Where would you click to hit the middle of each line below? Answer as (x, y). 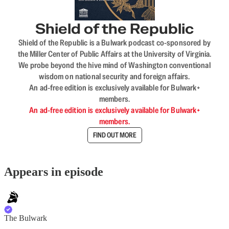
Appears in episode (54, 172)
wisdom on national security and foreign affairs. (114, 76)
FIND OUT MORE (114, 135)
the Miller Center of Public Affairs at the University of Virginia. (114, 54)
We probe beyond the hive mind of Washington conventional (114, 65)
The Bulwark (26, 218)
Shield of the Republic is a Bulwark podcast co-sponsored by (114, 42)
